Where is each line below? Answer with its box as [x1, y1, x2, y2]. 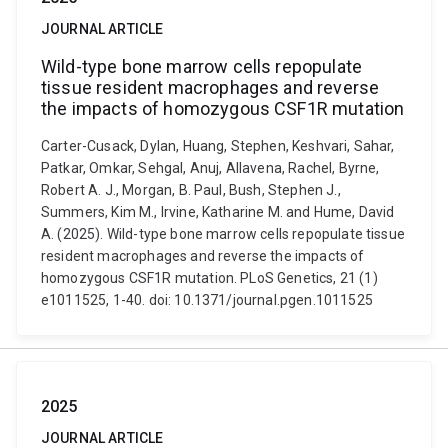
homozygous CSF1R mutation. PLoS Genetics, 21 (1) [41, 270, 378, 286]
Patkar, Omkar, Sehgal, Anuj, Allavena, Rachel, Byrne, [41, 160, 380, 176]
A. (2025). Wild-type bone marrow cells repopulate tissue [41, 226, 405, 242]
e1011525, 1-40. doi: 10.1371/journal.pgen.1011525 [41, 292, 373, 308]
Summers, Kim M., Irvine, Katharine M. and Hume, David [41, 204, 395, 220]
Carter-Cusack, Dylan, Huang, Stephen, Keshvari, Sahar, [41, 138, 395, 154]
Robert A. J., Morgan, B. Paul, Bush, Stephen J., [41, 182, 341, 198]
